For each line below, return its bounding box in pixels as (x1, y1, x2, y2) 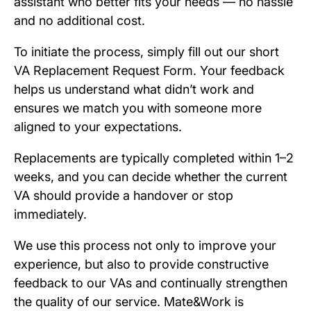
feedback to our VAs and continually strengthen (14, 276, 287, 291)
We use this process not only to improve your (14, 238, 276, 253)
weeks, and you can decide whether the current (14, 169, 287, 185)
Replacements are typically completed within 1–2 (14, 151, 294, 166)
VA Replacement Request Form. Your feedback (14, 63, 285, 78)
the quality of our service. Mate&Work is (14, 294, 244, 310)
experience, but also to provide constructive (14, 257, 269, 272)
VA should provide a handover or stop (14, 188, 233, 203)
